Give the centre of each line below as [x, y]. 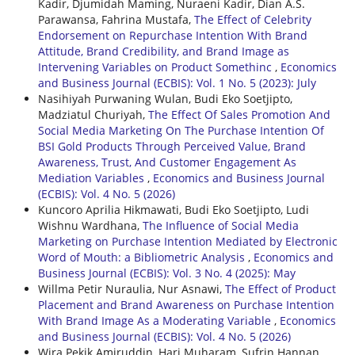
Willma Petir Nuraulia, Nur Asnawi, [131, 288]
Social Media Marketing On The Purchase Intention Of [181, 130]
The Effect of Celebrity [252, 19]
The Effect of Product [280, 288]
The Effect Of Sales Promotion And [239, 114]
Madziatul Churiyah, [93, 114]
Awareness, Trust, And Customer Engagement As [167, 162]
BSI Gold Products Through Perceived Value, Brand [172, 146]
